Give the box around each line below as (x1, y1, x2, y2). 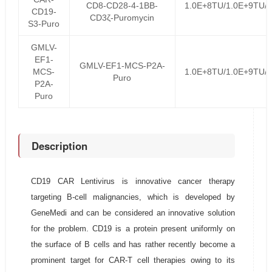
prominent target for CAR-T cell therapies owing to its (30, 256, 236, 265)
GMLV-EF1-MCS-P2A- (79, 61, 165, 70)
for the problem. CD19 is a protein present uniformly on (30, 224, 236, 233)
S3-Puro (28, 19, 60, 29)
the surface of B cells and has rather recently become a (30, 240, 236, 249)
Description (31, 138, 87, 153)
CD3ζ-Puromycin (90, 13, 155, 22)
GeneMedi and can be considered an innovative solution (30, 208, 236, 217)
